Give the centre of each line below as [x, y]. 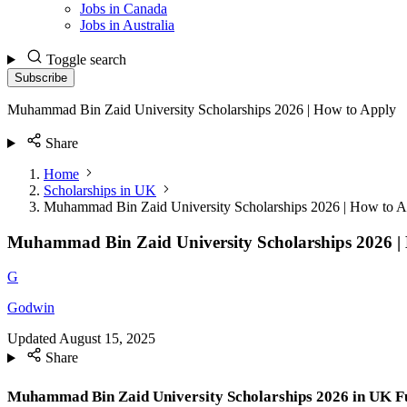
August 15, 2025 [107, 339]
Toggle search [86, 60]
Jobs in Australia [127, 25]
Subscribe [41, 78]
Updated [32, 339]
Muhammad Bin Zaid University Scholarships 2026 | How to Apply [202, 109]
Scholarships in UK [100, 190]
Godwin [31, 308]
